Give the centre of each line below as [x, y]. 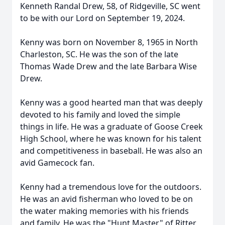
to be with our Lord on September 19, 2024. [102, 18]
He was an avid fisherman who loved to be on [106, 199]
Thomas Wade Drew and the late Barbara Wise [108, 66]
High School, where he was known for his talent [111, 139]
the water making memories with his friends [104, 211]
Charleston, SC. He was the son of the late [99, 54]
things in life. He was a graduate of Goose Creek [111, 127]
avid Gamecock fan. [57, 163]
